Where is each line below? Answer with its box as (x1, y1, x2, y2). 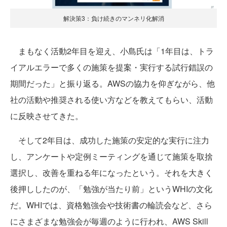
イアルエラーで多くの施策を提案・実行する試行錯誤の (10, 61, 213, 73)
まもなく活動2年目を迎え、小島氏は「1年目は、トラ (10, 45, 214, 57)
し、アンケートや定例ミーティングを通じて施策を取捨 (10, 150, 213, 162)
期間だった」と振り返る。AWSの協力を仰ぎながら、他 (10, 77, 215, 89)
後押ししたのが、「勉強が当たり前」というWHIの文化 (10, 182, 212, 195)
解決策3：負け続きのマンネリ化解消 (63, 13, 164, 22)
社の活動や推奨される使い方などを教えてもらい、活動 (10, 93, 213, 105)
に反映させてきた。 (10, 109, 83, 122)
